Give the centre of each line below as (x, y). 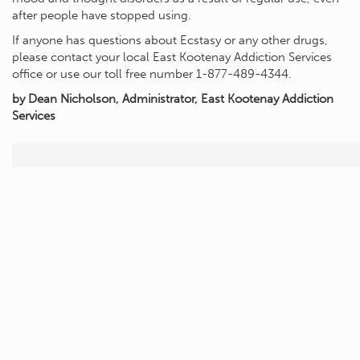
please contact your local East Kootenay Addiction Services (172, 57)
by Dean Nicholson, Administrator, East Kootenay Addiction (173, 99)
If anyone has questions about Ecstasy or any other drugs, (170, 40)
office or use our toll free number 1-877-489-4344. (152, 74)
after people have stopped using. (102, 15)
